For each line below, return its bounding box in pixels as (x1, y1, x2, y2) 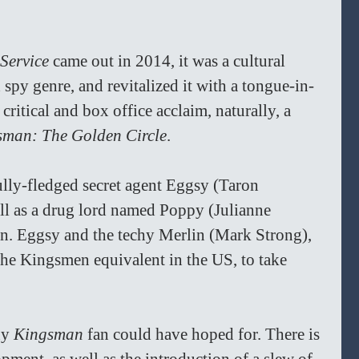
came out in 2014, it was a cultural (49, 51, 289, 71)
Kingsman (14, 325, 87, 345)
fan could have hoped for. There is (87, 325, 324, 345)
